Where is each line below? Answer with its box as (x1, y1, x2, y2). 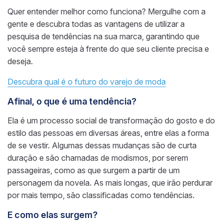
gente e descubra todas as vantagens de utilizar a (7, 18, 185, 29)
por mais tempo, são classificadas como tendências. (7, 190, 195, 200)
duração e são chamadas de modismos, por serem (7, 152, 188, 163)
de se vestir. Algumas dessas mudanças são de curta (7, 140, 197, 150)
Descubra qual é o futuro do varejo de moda (7, 76, 166, 87)
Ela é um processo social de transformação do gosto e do (7, 115, 215, 125)
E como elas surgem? (7, 209, 98, 220)
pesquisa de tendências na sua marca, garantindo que (7, 31, 200, 41)
